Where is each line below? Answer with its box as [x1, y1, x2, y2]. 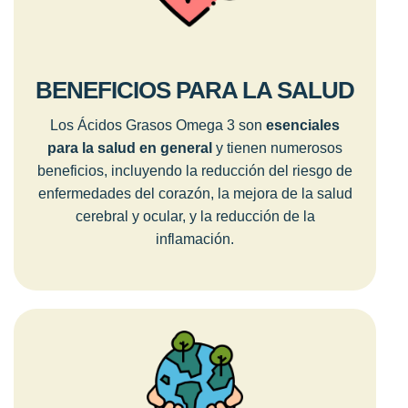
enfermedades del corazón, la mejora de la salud [37, 185, 352, 201]
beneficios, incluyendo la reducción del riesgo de [37, 162, 352, 178]
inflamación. [156, 230, 234, 247]
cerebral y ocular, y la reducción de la [75, 208, 315, 224]
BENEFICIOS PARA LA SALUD [36, 76, 354, 104]
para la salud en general [47, 139, 212, 156]
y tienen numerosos [212, 139, 342, 156]
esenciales [266, 117, 340, 133]
